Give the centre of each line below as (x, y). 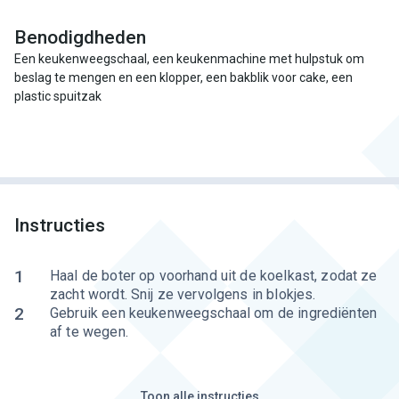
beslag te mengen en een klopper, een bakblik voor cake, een (183, 77)
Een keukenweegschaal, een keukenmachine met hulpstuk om (189, 59)
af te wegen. (89, 332)
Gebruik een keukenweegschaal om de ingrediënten (214, 313)
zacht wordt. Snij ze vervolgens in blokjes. (183, 294)
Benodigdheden (80, 37)
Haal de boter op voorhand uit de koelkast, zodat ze (214, 276)
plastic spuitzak (58, 96)
